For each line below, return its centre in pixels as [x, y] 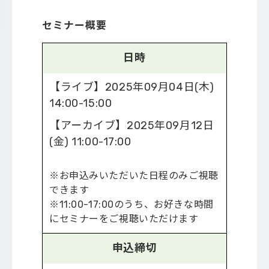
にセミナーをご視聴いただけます [124, 219]
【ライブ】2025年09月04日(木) [132, 87]
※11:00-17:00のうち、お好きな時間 [131, 204]
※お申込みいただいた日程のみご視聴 [134, 175]
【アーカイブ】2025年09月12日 [132, 125]
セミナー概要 [74, 25]
